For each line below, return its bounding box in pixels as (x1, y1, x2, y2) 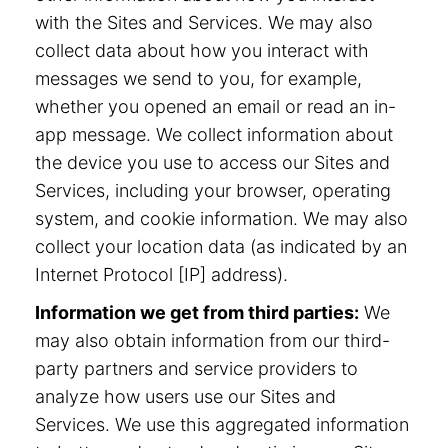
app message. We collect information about (35, 124, 393, 145)
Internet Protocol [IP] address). (35, 264, 288, 285)
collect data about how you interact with (35, 40, 369, 61)
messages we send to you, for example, (35, 68, 362, 89)
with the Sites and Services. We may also (35, 12, 373, 33)
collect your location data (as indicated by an (35, 236, 407, 257)
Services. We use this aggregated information (35, 414, 409, 435)
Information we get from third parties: (35, 302, 359, 323)
